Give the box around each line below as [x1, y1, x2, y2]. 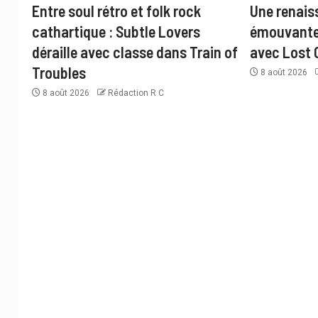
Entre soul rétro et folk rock [32, 1, 201, 20]
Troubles [32, 63, 86, 82]
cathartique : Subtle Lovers [32, 22, 200, 40]
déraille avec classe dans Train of [32, 43, 238, 61]
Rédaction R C [108, 88, 164, 98]
